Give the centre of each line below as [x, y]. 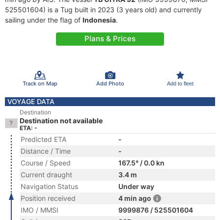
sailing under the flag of [44, 20]
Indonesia [99, 20]
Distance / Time [46, 151]
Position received [48, 198]
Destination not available [61, 121]
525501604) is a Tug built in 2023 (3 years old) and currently [103, 10]
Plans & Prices [110, 39]
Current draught [46, 175]
